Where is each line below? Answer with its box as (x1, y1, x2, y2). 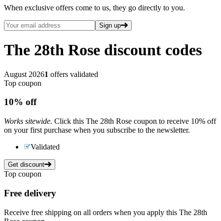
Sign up (99, 21, 121, 29)
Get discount (8, 161, 44, 169)
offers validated (50, 70, 98, 78)
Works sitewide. (4, 117, 52, 126)
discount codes (104, 41, 202, 59)
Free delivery (4, 187, 56, 198)
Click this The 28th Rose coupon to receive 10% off (54, 117, 216, 126)
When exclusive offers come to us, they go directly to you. (4, 3, 185, 12)
